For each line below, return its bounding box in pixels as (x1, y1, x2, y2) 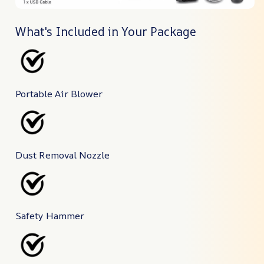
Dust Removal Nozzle (15, 148, 110, 161)
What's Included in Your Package (15, 24, 196, 40)
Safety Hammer (15, 209, 84, 223)
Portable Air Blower (15, 87, 103, 100)
